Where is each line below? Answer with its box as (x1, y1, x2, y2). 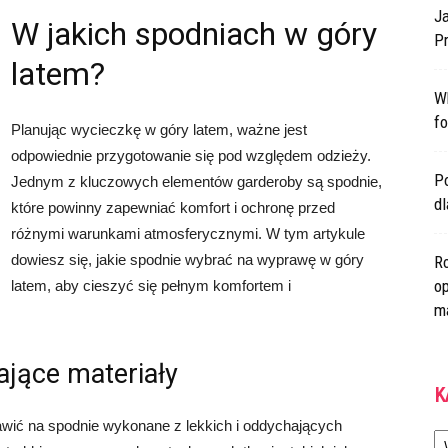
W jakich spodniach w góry (11, 15, 377, 53)
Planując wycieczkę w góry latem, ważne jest (11, 121, 307, 138)
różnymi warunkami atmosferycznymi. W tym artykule (11, 225, 365, 242)
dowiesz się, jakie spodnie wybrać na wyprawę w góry (11, 251, 364, 268)
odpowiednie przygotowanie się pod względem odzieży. (11, 147, 371, 164)
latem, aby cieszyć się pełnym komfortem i (11, 277, 291, 294)
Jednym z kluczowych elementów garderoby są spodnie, (11, 173, 382, 190)
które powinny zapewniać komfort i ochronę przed (11, 199, 335, 216)
